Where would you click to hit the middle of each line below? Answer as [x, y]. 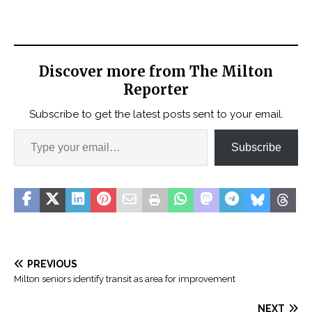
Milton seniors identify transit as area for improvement [125, 279]
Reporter [156, 89]
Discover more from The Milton [156, 71]
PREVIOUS [52, 264]
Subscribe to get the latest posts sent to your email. [156, 114]
